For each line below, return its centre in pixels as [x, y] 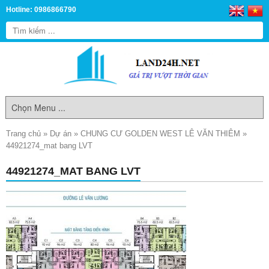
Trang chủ [23, 134]
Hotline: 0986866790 [41, 10]
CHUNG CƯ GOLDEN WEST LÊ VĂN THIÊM [160, 134]
